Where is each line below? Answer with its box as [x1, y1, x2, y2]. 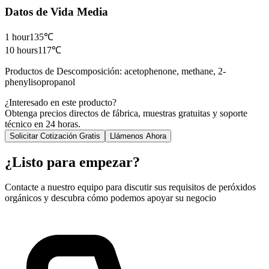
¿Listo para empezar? [5, 154, 140, 170]
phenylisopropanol [5, 76, 75, 87]
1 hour [5, 31, 29, 42]
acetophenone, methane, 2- [124, 65, 226, 76]
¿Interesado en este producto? [5, 97, 116, 107]
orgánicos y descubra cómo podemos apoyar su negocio [5, 193, 216, 204]
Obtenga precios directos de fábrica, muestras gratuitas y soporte [5, 107, 247, 118]
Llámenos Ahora [110, 131, 166, 141]
